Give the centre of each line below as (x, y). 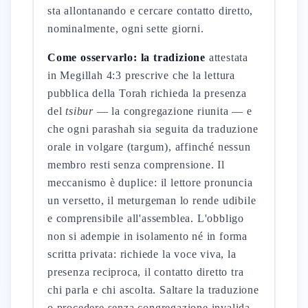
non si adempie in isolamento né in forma (148, 236)
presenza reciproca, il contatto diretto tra (146, 272)
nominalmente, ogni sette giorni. (126, 29)
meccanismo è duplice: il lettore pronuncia (150, 183)
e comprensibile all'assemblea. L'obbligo (146, 218)
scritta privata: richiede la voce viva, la (142, 254)
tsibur (80, 111)
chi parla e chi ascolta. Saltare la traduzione (153, 290)
